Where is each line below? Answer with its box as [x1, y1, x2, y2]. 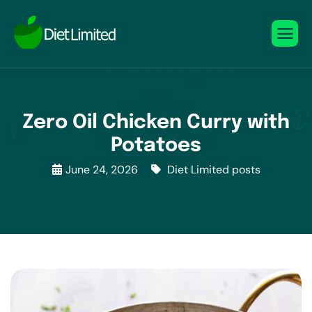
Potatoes [111, 136, 201, 156]
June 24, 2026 [65, 162, 138, 177]
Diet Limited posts [166, 162, 260, 177]
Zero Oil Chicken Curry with [22, 113, 290, 133]
